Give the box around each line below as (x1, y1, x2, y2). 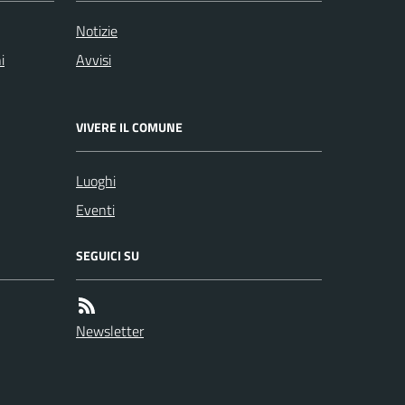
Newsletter (76, 320, 144, 342)
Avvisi (76, 49, 111, 71)
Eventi (76, 199, 115, 221)
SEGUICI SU (76, 246, 139, 265)
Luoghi (76, 170, 116, 192)
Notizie (76, 20, 118, 42)
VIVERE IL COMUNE (76, 118, 183, 137)
